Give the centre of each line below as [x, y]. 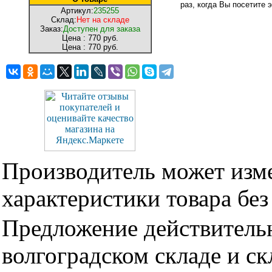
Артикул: [77, 11]
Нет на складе [103, 20]
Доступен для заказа [101, 29]
